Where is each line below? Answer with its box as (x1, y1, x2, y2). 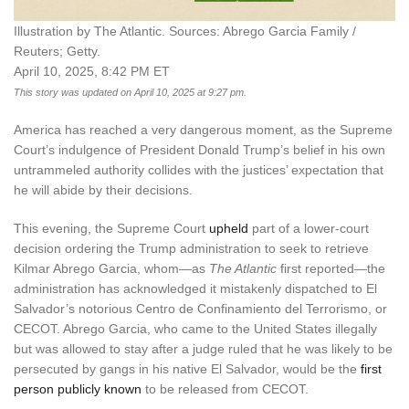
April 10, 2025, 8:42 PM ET (14, 63, 170, 79)
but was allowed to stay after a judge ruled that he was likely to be (14, 341, 393, 356)
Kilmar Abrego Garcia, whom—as (14, 260, 209, 276)
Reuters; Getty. (14, 43, 100, 58)
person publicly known (14, 381, 142, 396)
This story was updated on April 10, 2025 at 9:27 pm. (14, 86, 246, 98)
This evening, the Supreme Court (14, 220, 209, 236)
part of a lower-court (248, 220, 369, 236)
